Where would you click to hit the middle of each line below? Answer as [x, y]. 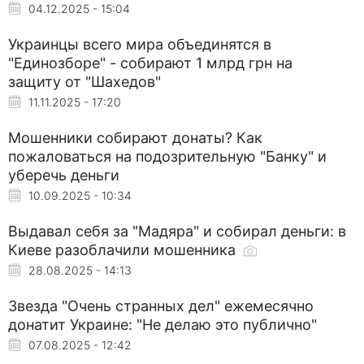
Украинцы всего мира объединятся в [140, 44]
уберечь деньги [64, 175]
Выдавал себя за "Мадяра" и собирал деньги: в [177, 231]
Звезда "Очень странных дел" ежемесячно [161, 305]
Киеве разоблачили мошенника [124, 249]
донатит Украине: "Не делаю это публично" [162, 324]
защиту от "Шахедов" [84, 81]
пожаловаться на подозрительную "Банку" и [167, 156]
